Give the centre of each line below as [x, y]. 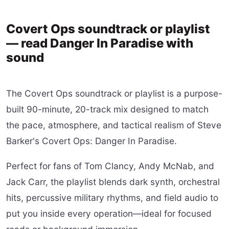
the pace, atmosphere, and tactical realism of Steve [114, 125]
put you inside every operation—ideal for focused [109, 213]
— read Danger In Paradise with [100, 43]
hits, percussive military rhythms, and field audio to [112, 198]
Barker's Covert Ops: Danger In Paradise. [91, 141]
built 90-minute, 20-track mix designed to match [107, 109]
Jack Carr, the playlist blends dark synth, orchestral [113, 182]
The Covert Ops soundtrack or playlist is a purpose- [114, 93]
